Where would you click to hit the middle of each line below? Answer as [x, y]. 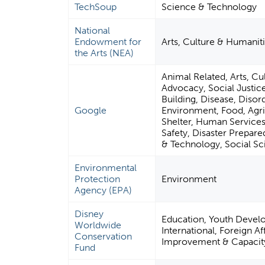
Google [91, 111]
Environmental [106, 168]
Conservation [104, 237]
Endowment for [108, 42]
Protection [98, 179]
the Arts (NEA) [104, 53]
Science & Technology [209, 7]
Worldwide [98, 225]
